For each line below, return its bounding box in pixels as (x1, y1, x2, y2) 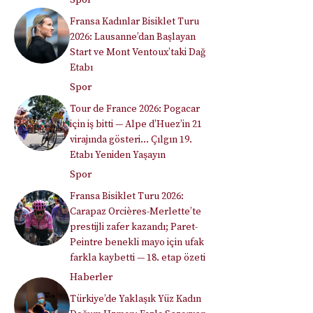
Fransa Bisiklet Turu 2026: (70, 190, 184, 203)
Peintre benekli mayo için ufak (70, 236, 204, 249)
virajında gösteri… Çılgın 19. (70, 133, 192, 147)
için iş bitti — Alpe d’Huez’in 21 (70, 118, 202, 131)
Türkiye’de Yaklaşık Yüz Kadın (70, 293, 201, 306)
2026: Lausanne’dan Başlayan (70, 31, 196, 44)
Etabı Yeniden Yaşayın (70, 149, 166, 162)
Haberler (70, 270, 112, 284)
